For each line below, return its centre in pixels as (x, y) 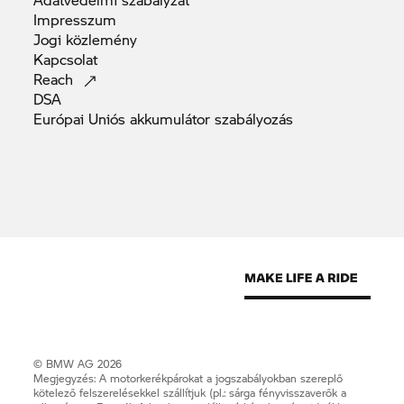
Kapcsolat (66, 60)
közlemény (102, 40)
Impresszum (75, 20)
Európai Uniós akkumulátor (124, 119)
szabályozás (254, 119)
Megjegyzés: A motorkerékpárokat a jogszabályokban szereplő (188, 379)
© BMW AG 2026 (78, 364)
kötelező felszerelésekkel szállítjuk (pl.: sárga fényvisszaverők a (190, 393)
